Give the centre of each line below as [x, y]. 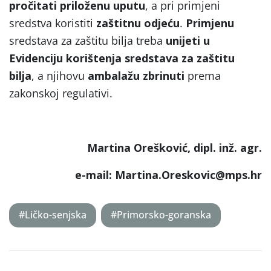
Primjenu [208, 23]
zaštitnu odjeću [138, 23]
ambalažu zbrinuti [136, 75]
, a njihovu [60, 75]
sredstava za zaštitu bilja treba [87, 40]
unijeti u [188, 40]
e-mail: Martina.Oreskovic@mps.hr [168, 175]
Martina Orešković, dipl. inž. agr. [175, 147]
